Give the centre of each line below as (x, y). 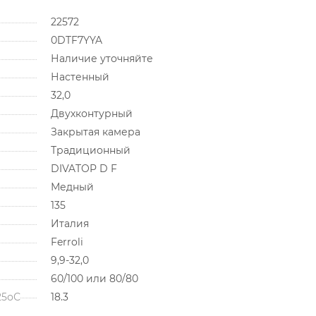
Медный (72, 187)
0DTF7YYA (76, 40)
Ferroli (67, 242)
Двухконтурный (91, 113)
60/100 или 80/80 (94, 278)
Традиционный (90, 150)
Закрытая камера (95, 132)
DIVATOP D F (84, 168)
